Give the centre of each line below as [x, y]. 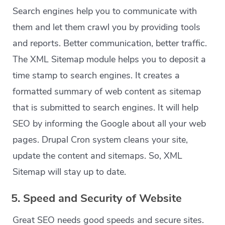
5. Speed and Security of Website [97, 199]
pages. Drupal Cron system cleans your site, [100, 140]
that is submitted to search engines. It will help [106, 108]
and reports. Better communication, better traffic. [110, 43]
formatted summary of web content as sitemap [107, 92]
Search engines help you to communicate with [105, 11]
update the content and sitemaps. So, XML [98, 156]
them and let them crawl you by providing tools [107, 27]
